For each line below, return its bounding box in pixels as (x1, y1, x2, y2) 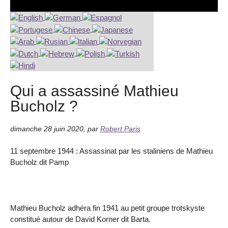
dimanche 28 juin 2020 (10, 125, 83, 133)
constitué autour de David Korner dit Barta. (10, 214, 151, 223)
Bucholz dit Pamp (10, 158, 69, 167)
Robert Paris (100, 125, 140, 133)
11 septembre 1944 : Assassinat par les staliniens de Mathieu (10, 147, 213, 156)
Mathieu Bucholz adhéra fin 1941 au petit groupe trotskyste (10, 203, 205, 212)
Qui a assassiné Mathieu (10, 82, 179, 100)
